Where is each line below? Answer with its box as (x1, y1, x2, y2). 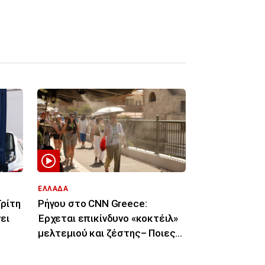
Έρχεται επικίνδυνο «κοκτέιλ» (38, 212, 179, 224)
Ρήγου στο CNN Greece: (38, 197, 147, 209)
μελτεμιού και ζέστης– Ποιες (38, 227, 176, 239)
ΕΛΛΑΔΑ (38, 184, 69, 193)
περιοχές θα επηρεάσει (38, 241, 149, 254)
